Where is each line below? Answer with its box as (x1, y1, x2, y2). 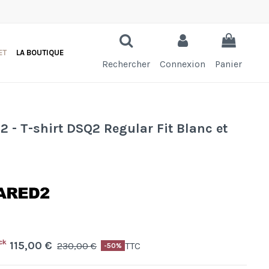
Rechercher (102, 58, 150, 70)
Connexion (160, 58, 205, 70)
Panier (215, 58, 242, 70)
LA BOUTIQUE (16, 48, 64, 57)
